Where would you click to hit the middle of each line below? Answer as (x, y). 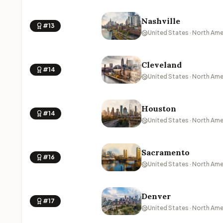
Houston (159, 109)
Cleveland (162, 65)
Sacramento (166, 152)
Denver (156, 196)
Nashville (161, 21)
